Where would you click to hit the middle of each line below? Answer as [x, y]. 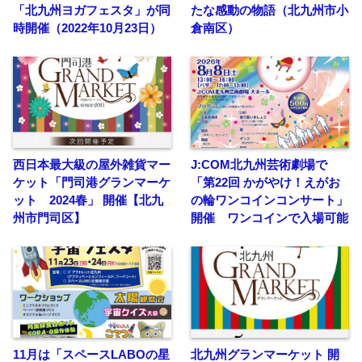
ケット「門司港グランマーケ [92, 182]
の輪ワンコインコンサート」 [269, 200]
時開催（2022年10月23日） [87, 27]
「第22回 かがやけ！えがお [265, 182]
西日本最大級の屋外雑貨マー [92, 164]
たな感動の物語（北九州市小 [269, 10]
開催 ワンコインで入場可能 [269, 217]
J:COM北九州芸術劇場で [259, 164]
